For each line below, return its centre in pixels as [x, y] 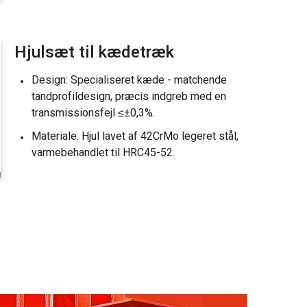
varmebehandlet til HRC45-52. [103, 153]
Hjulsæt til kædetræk [94, 52]
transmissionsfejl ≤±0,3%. [93, 113]
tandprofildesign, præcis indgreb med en [129, 97]
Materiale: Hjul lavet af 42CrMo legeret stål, [135, 136]
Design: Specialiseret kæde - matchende [129, 80]
